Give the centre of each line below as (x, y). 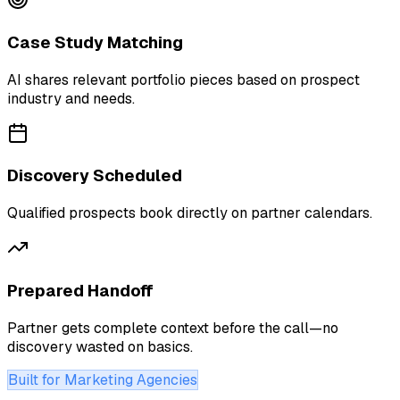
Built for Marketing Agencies (103, 379)
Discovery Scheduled (95, 176)
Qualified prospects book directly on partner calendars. (190, 213)
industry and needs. (71, 98)
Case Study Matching (95, 43)
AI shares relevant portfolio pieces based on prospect (183, 79)
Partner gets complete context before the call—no (173, 328)
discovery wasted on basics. (100, 346)
